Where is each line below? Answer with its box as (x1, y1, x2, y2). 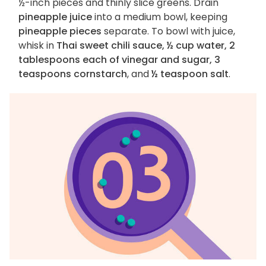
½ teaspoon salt (151, 67, 229, 81)
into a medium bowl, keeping (92, 10, 227, 24)
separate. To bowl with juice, (102, 24, 235, 39)
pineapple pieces (18, 24, 102, 39)
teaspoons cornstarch (18, 67, 127, 81)
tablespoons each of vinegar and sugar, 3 (18, 53, 220, 67)
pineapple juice (18, 10, 92, 24)
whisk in (18, 39, 56, 53)
